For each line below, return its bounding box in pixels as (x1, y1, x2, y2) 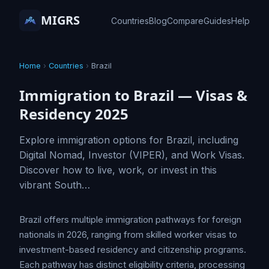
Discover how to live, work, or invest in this (19, 164, 217, 176)
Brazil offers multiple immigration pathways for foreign (19, 214, 241, 225)
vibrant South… (19, 179, 90, 191)
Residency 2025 (19, 104, 128, 124)
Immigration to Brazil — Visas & (19, 85, 247, 105)
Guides (204, 15, 231, 26)
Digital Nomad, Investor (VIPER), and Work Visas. (19, 149, 244, 161)
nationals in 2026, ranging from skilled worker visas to (19, 229, 237, 240)
